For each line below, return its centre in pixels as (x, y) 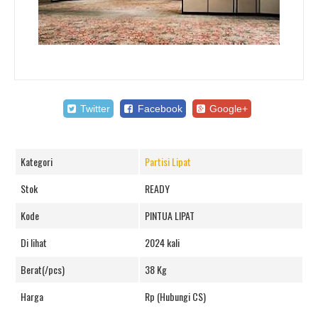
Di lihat (34, 242)
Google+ (227, 109)
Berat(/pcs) (43, 269)
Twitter (94, 109)
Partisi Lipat (168, 161)
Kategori (37, 161)
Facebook (158, 109)
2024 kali (162, 242)
